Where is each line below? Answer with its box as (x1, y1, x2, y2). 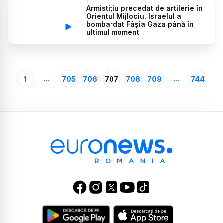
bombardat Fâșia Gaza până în (86, 20, 194, 29)
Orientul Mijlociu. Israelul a (86, 12, 182, 21)
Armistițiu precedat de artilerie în (86, 4, 203, 13)
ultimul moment (86, 28, 140, 37)
